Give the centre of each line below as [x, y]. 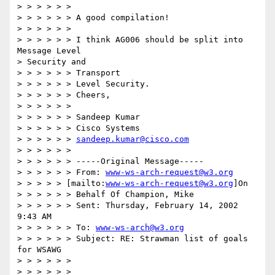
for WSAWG [39, 250]
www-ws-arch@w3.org [140, 228]
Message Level [52, 51]
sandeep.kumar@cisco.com [133, 139]
